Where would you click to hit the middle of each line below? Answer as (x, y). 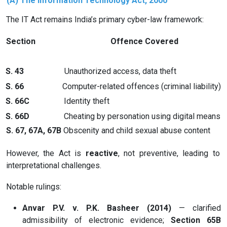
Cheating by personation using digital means (142, 116)
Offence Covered (144, 42)
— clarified (196, 208)
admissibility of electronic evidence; (97, 220)
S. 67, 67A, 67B (33, 130)
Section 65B (196, 220)
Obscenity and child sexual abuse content (136, 130)
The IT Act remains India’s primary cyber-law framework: (105, 20)
